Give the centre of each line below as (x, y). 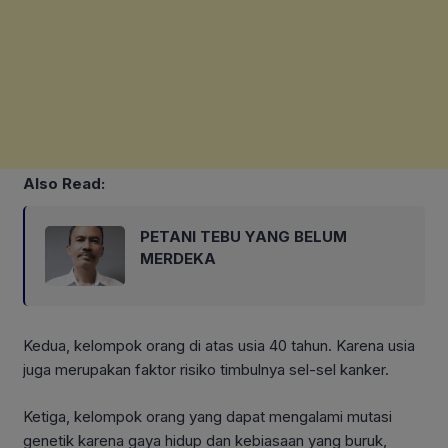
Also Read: (64, 184)
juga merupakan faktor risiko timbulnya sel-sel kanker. (206, 370)
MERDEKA (178, 259)
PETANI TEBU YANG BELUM (243, 237)
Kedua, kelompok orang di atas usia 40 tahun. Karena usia (219, 346)
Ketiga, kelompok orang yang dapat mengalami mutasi (207, 416)
